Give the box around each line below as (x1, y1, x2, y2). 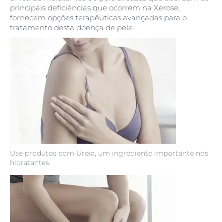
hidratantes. (10, 158, 51, 167)
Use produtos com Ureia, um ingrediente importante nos (10, 149, 208, 158)
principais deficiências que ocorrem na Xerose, (10, 3, 180, 13)
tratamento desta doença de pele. (10, 23, 134, 33)
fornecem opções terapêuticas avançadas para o (10, 13, 187, 23)
